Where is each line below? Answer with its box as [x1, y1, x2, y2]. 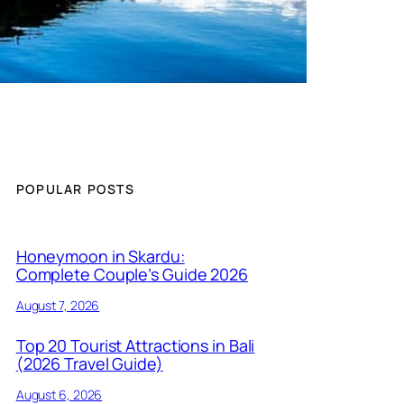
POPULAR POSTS [15, 180, 135, 198]
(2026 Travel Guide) [15, 352, 163, 374]
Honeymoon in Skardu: [15, 244, 185, 267]
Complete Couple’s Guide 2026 [15, 262, 248, 285]
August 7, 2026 [15, 296, 100, 314]
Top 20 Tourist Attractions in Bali [15, 334, 255, 356]
